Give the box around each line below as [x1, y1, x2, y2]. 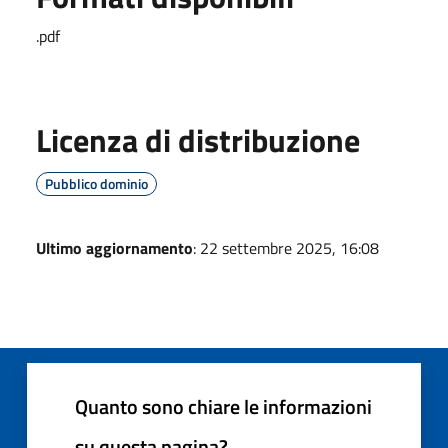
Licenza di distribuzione [36, 115, 360, 164]
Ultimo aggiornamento [36, 235, 193, 260]
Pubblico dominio [45, 172, 148, 194]
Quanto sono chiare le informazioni [75, 390, 372, 422]
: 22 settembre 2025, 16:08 [193, 235, 379, 260]
